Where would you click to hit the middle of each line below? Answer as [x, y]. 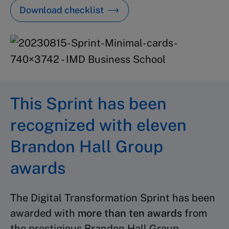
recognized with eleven [98, 125]
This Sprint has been [88, 104]
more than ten [111, 213]
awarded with [44, 213]
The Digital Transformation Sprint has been [113, 198]
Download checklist [62, 10]
